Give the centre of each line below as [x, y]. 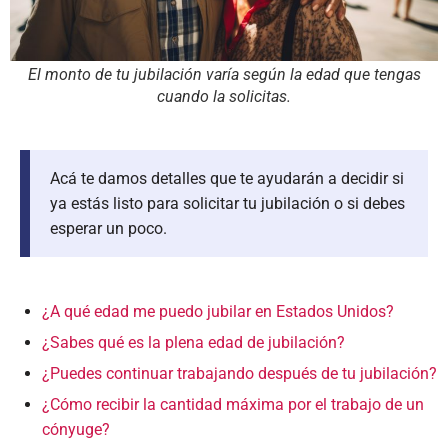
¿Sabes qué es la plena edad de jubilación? [193, 342]
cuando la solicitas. [224, 96]
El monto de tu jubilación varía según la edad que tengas [224, 74]
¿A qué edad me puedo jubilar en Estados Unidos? [218, 311]
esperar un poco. [108, 228]
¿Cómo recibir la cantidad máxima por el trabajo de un [233, 404]
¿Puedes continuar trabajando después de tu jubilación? [239, 373]
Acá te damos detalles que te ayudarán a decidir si [227, 178]
